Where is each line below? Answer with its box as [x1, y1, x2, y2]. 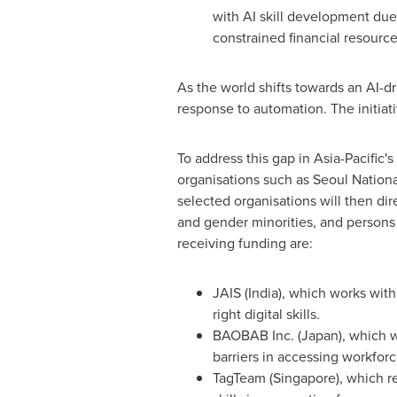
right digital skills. [212, 304, 320, 324]
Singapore [272, 368, 336, 388]
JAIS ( [212, 283, 248, 303]
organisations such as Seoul [176, 169, 352, 190]
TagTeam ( [212, 368, 273, 388]
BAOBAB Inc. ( [212, 325, 301, 346]
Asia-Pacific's [313, 148, 393, 168]
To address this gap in [176, 148, 314, 168]
